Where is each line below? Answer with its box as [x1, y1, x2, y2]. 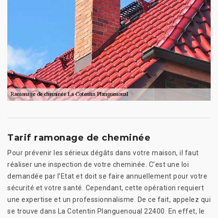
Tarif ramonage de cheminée [7, 132, 150, 143]
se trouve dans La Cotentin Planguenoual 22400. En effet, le [7, 207, 205, 215]
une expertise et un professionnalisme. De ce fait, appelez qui [7, 195, 211, 203]
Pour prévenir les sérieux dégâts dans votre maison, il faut [7, 148, 199, 157]
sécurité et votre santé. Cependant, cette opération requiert [7, 183, 204, 192]
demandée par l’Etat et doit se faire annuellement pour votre [7, 172, 207, 180]
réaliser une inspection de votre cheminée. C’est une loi [7, 160, 189, 168]
